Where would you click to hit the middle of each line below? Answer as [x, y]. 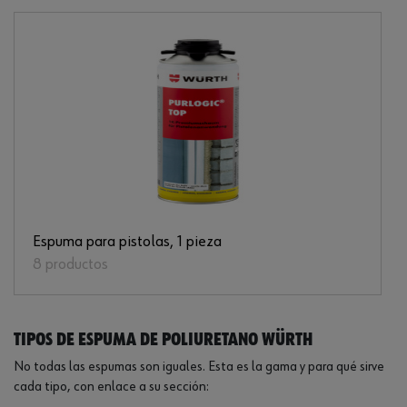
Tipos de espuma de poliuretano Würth [163, 340]
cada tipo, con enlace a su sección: [111, 387]
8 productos [70, 265]
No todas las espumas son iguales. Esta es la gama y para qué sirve [199, 367]
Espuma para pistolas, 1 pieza [127, 242]
